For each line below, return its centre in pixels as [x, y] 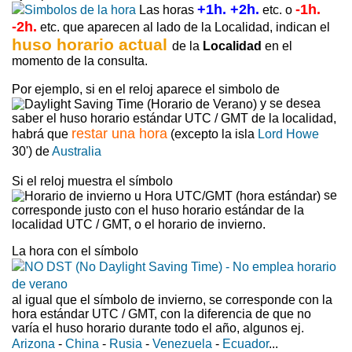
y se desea [289, 104]
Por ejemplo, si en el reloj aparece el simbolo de [146, 90]
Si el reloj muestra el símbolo [92, 181]
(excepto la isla [213, 134]
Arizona [33, 343]
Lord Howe [288, 134]
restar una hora [119, 133]
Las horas [167, 10]
